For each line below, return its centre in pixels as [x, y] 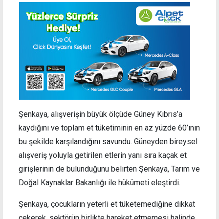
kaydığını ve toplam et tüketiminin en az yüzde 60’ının [109, 128]
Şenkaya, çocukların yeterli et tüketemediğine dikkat [107, 204]
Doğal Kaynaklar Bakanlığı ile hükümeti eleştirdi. [99, 183]
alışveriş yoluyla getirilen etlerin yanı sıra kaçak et [103, 155]
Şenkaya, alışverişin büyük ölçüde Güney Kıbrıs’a [100, 114]
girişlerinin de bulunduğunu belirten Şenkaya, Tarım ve [109, 169]
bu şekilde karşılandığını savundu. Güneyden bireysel [108, 142]
